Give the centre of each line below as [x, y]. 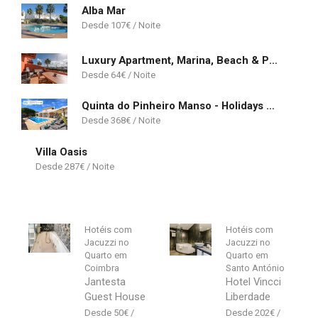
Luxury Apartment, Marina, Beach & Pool [273, 60]
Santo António [256, 268]
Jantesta [105, 282]
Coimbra [102, 268]
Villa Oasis [61, 152]
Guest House [115, 297]
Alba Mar [104, 10]
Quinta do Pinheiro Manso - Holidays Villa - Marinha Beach [270, 106]
